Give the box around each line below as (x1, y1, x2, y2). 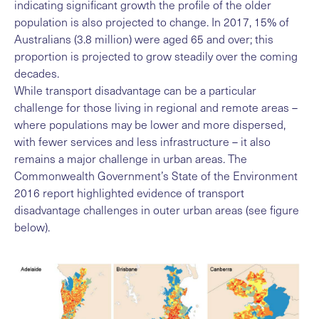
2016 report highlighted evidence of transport (14, 185, 244, 201)
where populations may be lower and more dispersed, (14, 117, 286, 132)
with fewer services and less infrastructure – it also (14, 134, 271, 150)
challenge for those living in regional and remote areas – (14, 100, 298, 115)
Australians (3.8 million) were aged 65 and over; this (14, 31, 273, 47)
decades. (14, 66, 59, 81)
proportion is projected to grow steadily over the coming (14, 48, 298, 64)
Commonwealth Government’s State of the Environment (14, 168, 298, 184)
